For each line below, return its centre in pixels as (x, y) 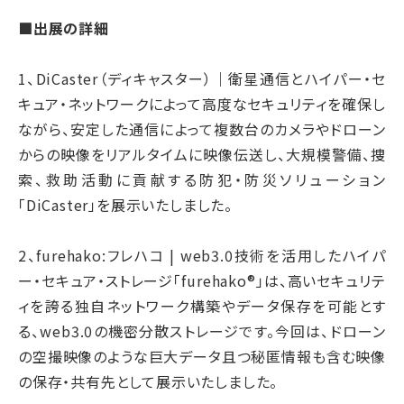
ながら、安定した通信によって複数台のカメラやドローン (202, 129)
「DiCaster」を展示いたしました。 (125, 204)
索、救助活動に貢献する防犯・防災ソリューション (202, 179)
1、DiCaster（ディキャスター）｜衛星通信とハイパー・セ (202, 78)
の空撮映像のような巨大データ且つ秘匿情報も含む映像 (202, 356)
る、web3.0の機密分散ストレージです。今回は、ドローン (202, 331)
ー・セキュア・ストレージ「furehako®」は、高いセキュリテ (202, 280)
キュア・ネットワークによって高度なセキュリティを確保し (202, 103)
